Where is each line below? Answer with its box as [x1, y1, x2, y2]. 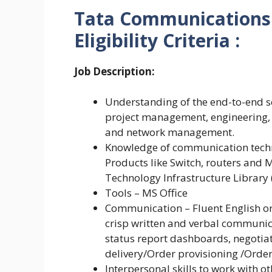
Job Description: [74, 64, 155, 78]
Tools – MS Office [105, 186, 190, 200]
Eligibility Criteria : [74, 27, 240, 53]
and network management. [105, 125, 239, 140]
